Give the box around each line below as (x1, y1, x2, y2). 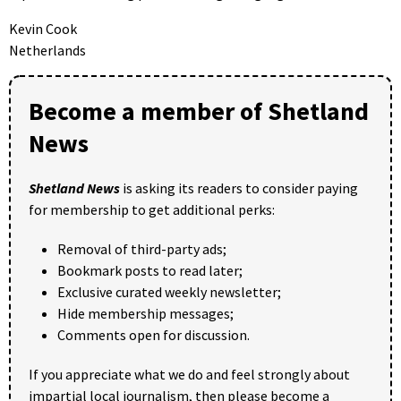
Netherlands (9, 40, 86, 59)
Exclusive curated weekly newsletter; (57, 282, 281, 301)
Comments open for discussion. (57, 325, 250, 344)
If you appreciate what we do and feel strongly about (29, 364, 350, 383)
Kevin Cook (9, 19, 77, 38)
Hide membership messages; (57, 303, 234, 322)
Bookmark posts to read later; (57, 260, 243, 279)
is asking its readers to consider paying (120, 178, 358, 197)
